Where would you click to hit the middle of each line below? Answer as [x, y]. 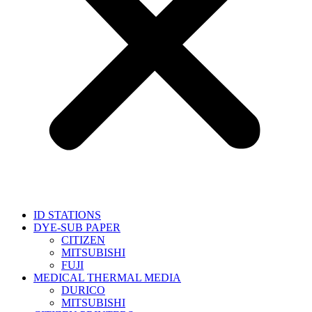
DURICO [83, 290]
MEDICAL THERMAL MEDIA [107, 277]
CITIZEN [83, 240]
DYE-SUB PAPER [77, 227]
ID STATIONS [67, 214]
